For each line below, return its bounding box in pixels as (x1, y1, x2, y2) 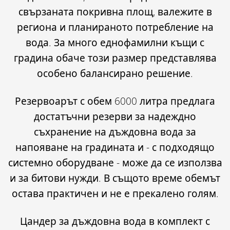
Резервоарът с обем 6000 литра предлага (15, 94, 215, 108)
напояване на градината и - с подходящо (15, 140, 215, 154)
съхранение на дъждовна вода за (34, 125, 196, 139)
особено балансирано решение (37, 66, 190, 80)
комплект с (157, 214, 210, 228)
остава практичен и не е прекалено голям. (11, 186, 219, 200)
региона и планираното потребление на (16, 20, 214, 34)
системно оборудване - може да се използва (8, 156, 222, 169)
